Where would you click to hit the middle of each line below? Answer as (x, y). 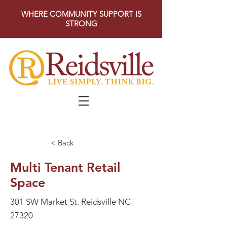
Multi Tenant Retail (65, 167)
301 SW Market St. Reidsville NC (70, 202)
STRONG (81, 24)
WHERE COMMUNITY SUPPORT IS (81, 14)
